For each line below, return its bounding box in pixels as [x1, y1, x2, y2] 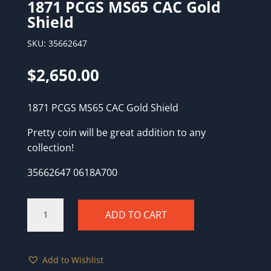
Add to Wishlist [42, 253, 103, 266]
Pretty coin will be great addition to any [27, 125, 206, 139]
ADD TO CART [105, 207, 167, 221]
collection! [27, 140, 74, 154]
